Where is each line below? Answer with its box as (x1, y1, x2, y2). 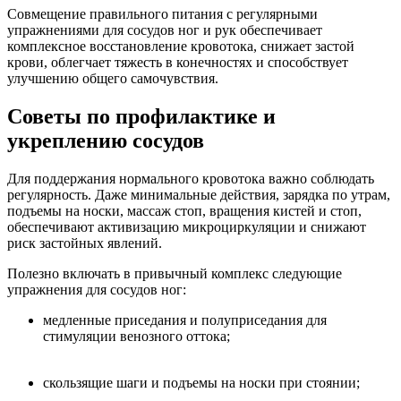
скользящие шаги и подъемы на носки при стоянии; (43, 374, 360, 390)
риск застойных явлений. (7, 235, 162, 251)
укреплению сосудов (7, 129, 204, 153)
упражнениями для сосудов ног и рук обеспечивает (7, 22, 322, 38)
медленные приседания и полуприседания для (43, 311, 327, 328)
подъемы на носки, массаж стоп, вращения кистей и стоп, (7, 202, 362, 218)
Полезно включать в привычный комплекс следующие (7, 265, 342, 281)
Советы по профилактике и (7, 105, 276, 129)
